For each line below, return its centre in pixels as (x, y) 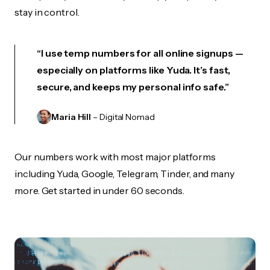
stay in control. (47, 12)
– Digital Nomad (123, 117)
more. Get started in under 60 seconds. (99, 190)
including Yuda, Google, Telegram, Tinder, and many (125, 174)
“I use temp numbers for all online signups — (140, 53)
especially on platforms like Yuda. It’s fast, (134, 70)
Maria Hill (71, 117)
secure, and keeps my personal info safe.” (133, 87)
